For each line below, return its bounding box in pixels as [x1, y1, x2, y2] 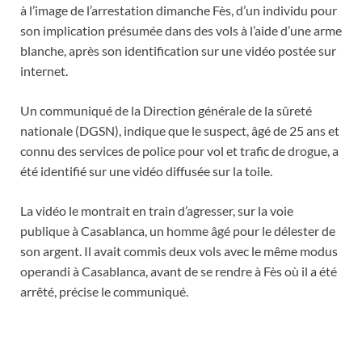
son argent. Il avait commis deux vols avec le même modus [20, 243, 338, 259]
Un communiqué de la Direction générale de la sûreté [20, 103, 312, 119]
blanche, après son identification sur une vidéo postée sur [20, 43, 336, 59]
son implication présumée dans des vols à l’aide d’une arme [20, 23, 342, 39]
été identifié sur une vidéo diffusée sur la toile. [20, 163, 272, 179]
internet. [20, 63, 68, 79]
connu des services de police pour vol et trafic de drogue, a [20, 143, 339, 159]
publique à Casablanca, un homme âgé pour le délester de [20, 223, 335, 239]
